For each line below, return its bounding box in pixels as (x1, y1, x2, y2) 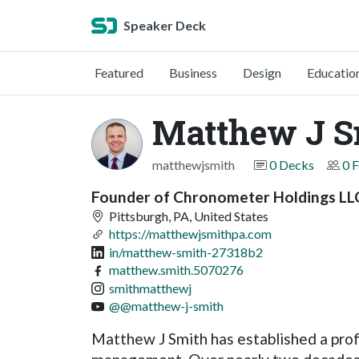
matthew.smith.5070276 (109, 262, 244, 278)
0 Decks (269, 157, 314, 172)
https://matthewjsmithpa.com (109, 226, 272, 242)
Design (243, 65, 281, 80)
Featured (95, 65, 143, 80)
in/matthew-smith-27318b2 (109, 244, 263, 260)
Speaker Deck (123, 18, 206, 33)
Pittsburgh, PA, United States (107, 208, 268, 224)
